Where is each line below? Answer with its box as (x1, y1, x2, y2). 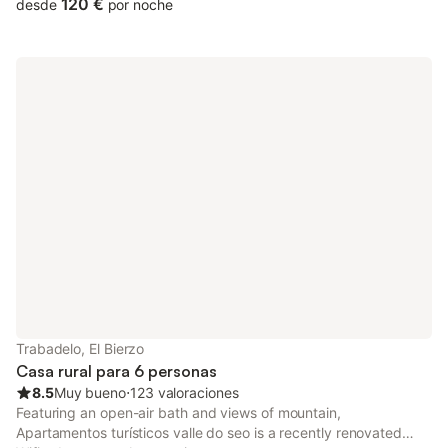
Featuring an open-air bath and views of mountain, (16, 404, 341, 421)
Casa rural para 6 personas (16, 361, 217, 381)
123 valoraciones (129, 384, 239, 401)
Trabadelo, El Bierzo (16, 340, 145, 357)
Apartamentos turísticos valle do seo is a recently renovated (16, 424, 402, 441)
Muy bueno (53, 384, 126, 401)
